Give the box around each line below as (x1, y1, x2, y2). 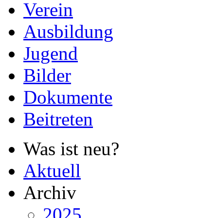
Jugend (23, 43, 78, 64)
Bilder (23, 65, 71, 86)
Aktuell (23, 160, 81, 181)
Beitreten (23, 109, 93, 129)
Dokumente (23, 87, 112, 108)
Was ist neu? (23, 138, 119, 159)
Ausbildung (23, 21, 113, 42)
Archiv (23, 182, 76, 203)
